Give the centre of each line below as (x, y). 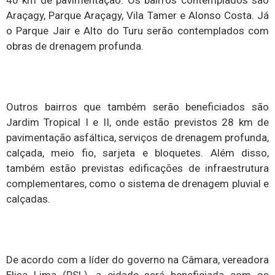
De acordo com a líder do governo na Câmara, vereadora (137, 259)
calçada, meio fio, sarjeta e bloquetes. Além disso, (137, 153)
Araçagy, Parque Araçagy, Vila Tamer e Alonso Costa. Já (137, 15)
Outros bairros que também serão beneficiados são (137, 107)
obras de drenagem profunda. (75, 46)
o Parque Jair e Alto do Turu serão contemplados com (137, 30)
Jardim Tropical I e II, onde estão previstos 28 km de (137, 122)
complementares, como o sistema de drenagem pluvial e (137, 183)
